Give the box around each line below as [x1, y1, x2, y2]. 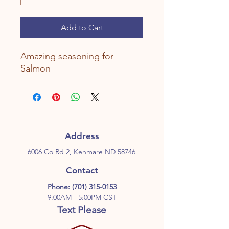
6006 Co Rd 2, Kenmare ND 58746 [28, 147, 135, 156]
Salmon [20, 62, 51, 74]
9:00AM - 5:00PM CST [47, 192, 117, 202]
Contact [65, 165, 98, 175]
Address [64, 130, 99, 141]
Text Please [57, 203, 106, 216]
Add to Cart [60, 22, 103, 32]
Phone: [47, 181, 72, 191]
